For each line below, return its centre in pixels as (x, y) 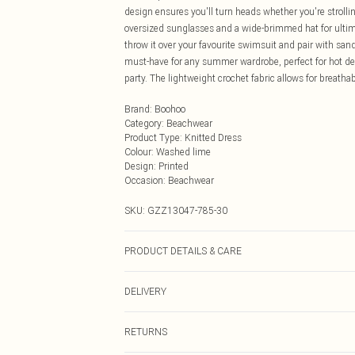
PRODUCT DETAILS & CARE (183, 251)
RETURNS (146, 332)
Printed (174, 166)
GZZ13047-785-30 (187, 210)
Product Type (152, 137)
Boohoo (170, 109)
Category (143, 123)
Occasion (144, 180)
